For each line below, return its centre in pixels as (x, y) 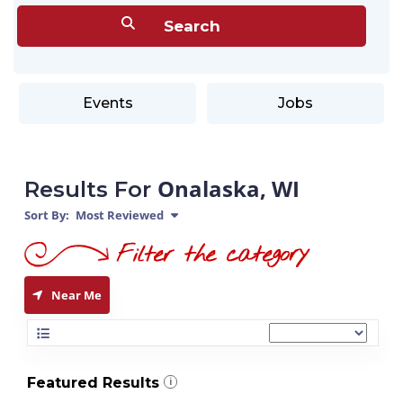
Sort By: (47, 215)
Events (107, 103)
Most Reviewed (118, 215)
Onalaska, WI (228, 188)
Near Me (76, 295)
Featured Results (93, 383)
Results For (91, 189)
